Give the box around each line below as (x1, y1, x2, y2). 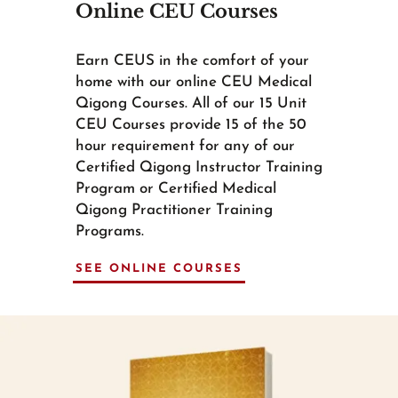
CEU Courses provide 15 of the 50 (75, 116, 306, 132)
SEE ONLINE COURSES (75, 262, 243, 275)
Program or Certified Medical (75, 180, 276, 196)
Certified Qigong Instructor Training (75, 159, 322, 175)
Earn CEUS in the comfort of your (75, 52, 309, 68)
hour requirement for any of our (75, 138, 295, 154)
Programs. (75, 223, 144, 239)
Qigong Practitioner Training (75, 202, 273, 218)
